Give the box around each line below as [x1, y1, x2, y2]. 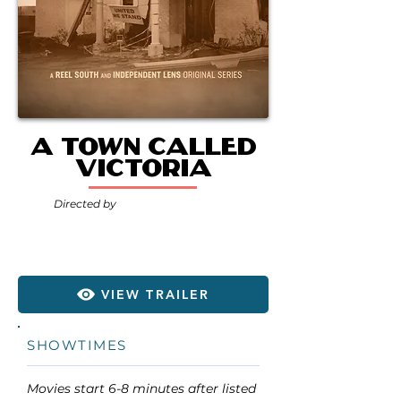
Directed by [54, 197, 116, 210]
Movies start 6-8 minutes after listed [27, 380, 256, 397]
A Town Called [30, 130, 257, 159]
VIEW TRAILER [100, 286, 210, 303]
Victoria [74, 151, 212, 181]
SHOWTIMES [27, 337, 127, 354]
